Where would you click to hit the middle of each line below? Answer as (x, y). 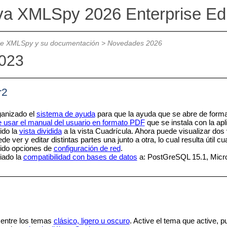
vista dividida (40, 131)
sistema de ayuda (66, 113)
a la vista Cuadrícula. (97, 131)
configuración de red (87, 148)
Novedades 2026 (135, 44)
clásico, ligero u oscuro (91, 221)
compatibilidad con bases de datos (80, 157)
